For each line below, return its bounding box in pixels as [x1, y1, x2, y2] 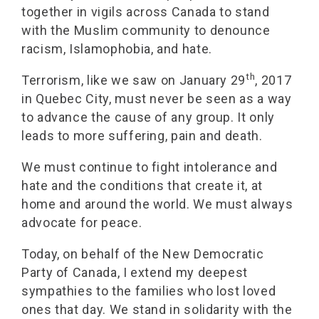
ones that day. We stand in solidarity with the [21, 302, 293, 317]
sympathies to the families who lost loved [21, 283, 276, 298]
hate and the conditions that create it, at [21, 178, 263, 193]
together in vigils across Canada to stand [21, 4, 270, 19]
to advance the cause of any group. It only [21, 110, 275, 125]
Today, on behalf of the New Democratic [21, 246, 264, 261]
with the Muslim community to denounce [21, 23, 271, 38]
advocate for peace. [21, 215, 142, 230]
